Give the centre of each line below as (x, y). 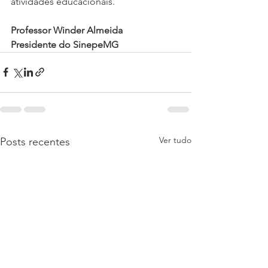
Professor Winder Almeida (67, 30)
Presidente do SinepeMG (65, 44)
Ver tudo (175, 140)
